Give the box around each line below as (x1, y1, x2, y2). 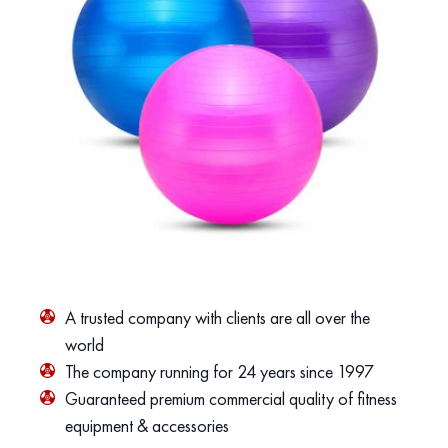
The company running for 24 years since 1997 (64, 360, 374, 383)
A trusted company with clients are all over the (64, 306, 370, 329)
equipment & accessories (64, 414, 229, 437)
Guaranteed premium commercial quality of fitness (64, 387, 397, 410)
